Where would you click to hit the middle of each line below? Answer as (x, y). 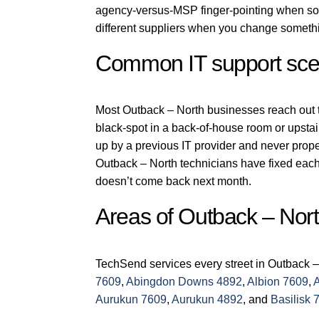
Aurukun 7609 (131, 299)
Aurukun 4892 (208, 299)
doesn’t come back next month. (174, 182)
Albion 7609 (278, 281)
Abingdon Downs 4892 (184, 281)
